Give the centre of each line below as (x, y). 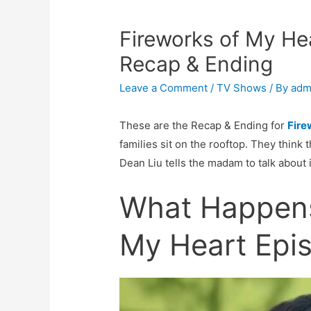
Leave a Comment (164, 88)
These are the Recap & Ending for (204, 126)
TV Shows (242, 88)
